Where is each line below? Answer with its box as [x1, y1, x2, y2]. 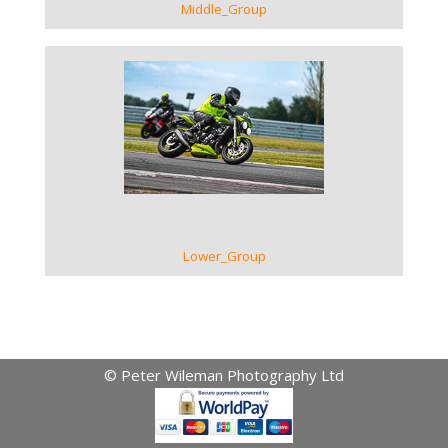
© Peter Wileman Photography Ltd [104, 365, 344, 386]
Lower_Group [182, 247, 266, 266]
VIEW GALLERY [176, 136, 272, 155]
